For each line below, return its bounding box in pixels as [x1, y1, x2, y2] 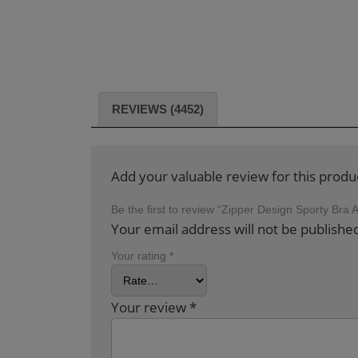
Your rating [111, 249, 169, 263]
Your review [111, 298, 189, 317]
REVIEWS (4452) [112, 101, 204, 116]
